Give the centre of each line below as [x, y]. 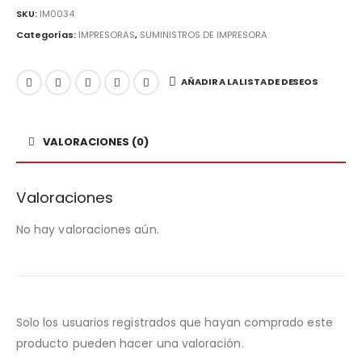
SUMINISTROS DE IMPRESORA [204, 34]
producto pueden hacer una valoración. [130, 343]
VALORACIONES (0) [96, 141]
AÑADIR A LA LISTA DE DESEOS [250, 82]
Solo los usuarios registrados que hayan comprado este [175, 322]
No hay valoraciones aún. [88, 229]
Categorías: [47, 34]
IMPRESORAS [107, 34]
